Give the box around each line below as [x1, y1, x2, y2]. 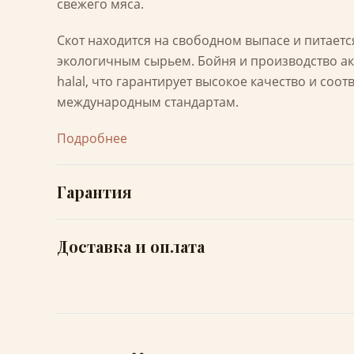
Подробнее [57, 130, 127, 147]
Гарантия [57, 181, 132, 202]
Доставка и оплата [57, 235, 205, 257]
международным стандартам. [57, 93, 239, 111]
